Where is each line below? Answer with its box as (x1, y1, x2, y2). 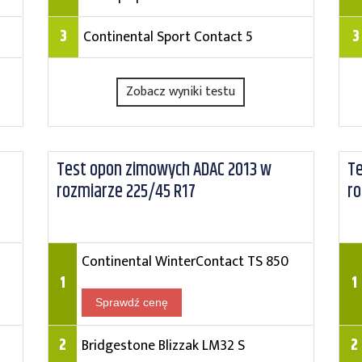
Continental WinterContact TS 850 (81, 250, 288, 273)
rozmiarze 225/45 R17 (56, 178, 196, 206)
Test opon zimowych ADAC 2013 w (56, 156, 271, 184)
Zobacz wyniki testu (126, 81, 236, 103)
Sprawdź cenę (95, 296, 168, 309)
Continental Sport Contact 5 (82, 25, 253, 48)
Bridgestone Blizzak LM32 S (81, 334, 245, 357)
